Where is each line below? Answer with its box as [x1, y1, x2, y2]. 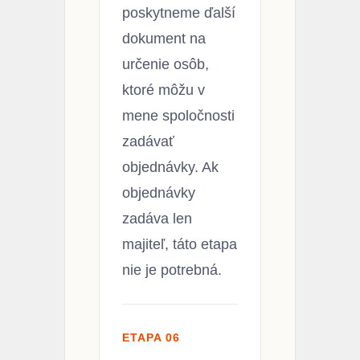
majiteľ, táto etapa [122, 235, 237, 252]
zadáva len [122, 210, 192, 227]
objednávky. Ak [122, 158, 219, 175]
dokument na [122, 30, 206, 47]
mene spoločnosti [122, 107, 235, 124]
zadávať [122, 133, 174, 149]
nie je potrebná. [122, 261, 222, 278]
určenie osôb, [122, 55, 209, 72]
